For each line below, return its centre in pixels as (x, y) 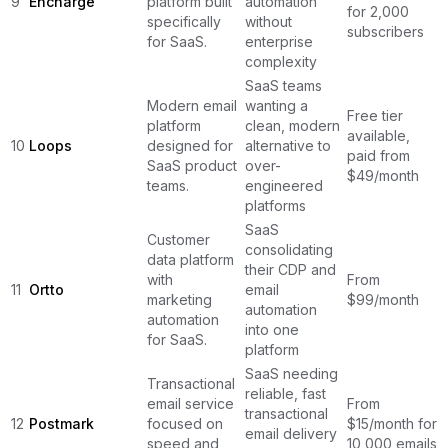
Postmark (61, 423)
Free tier (375, 115)
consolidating (289, 249)
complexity (281, 61)
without (268, 21)
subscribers (385, 31)
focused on (185, 423)
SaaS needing (291, 373)
